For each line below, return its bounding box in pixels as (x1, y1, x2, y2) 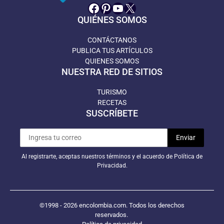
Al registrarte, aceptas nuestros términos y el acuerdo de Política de (21, 153, 202, 160)
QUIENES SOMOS (85, 57, 139, 65)
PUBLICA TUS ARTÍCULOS (71, 46, 152, 55)
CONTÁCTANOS (87, 36, 136, 44)
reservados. (94, 211, 129, 219)
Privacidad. (96, 162, 127, 169)
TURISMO (97, 88, 127, 96)
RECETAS (97, 98, 126, 107)
